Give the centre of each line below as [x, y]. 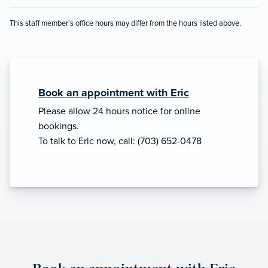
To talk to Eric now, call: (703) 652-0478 [120, 141]
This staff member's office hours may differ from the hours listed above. [125, 24]
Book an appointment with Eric [114, 93]
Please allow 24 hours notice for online [119, 112]
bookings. [59, 127]
